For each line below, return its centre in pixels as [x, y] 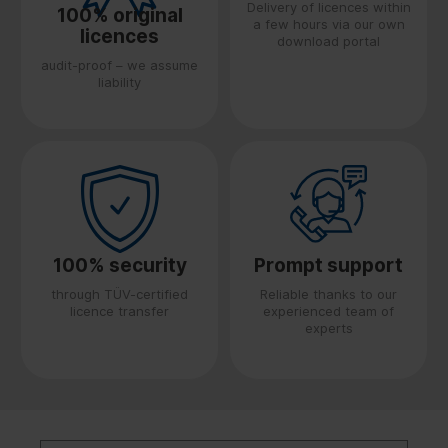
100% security [119, 265]
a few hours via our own [328, 23]
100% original [119, 15]
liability [119, 81]
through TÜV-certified [119, 293]
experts [328, 327]
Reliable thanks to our [328, 293]
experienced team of [328, 310]
